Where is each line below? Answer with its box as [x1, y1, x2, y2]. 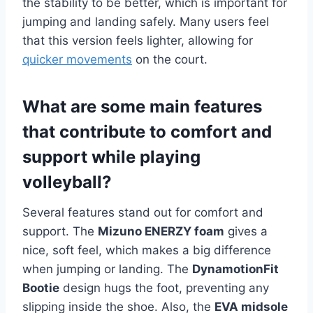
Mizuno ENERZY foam [98, 224, 224, 238]
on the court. [132, 52, 208, 66]
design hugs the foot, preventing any [59, 280, 269, 295]
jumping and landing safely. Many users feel [22, 14, 269, 29]
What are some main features [22, 96, 262, 117]
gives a [224, 224, 268, 238]
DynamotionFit [192, 261, 279, 276]
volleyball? [22, 171, 112, 192]
